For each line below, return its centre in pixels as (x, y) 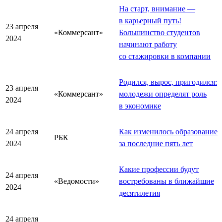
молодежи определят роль (163, 94)
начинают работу (148, 44)
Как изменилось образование (168, 131)
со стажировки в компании (165, 56)
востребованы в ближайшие (166, 181)
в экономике (140, 106)
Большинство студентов (160, 32)
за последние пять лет (156, 143)
